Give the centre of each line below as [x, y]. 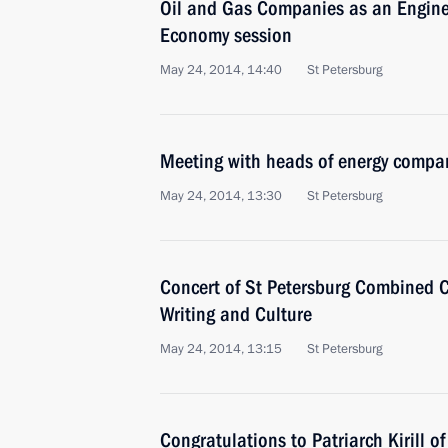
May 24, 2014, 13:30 [221, 196]
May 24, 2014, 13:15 [221, 349]
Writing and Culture [236, 314]
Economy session [226, 35]
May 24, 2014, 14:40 [221, 70]
